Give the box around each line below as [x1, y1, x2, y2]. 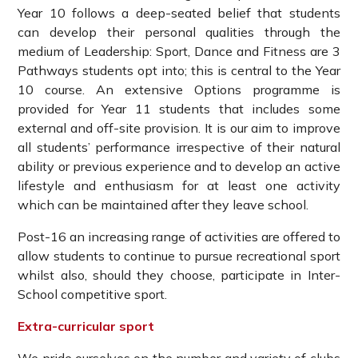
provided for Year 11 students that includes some [18, 101, 340, 117]
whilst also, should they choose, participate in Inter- [18, 267, 340, 284]
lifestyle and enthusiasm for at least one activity [18, 177, 340, 194]
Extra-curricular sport [18, 318, 155, 335]
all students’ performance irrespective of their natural [18, 139, 340, 156]
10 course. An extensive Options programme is [18, 82, 340, 98]
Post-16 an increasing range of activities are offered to [18, 229, 340, 245]
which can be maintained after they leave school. [18, 197, 309, 213]
